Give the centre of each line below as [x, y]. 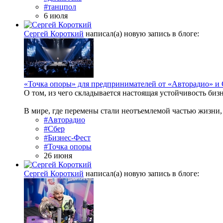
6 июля [56, 16]
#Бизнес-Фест [67, 138]
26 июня [58, 156]
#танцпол [60, 7]
